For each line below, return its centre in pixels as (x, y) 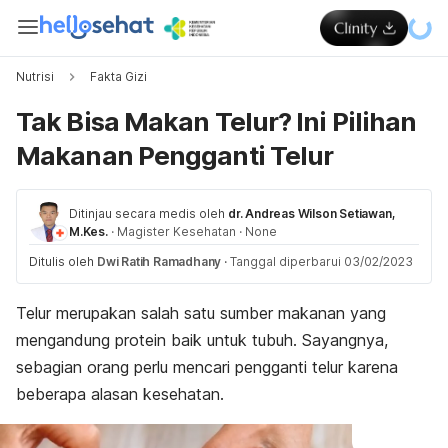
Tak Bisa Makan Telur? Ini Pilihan (216, 121)
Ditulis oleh (63, 261)
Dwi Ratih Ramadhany (159, 261)
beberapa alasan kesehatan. (120, 394)
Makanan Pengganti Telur (175, 155)
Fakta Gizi (118, 76)
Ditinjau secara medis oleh (147, 213)
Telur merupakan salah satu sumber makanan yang (201, 313)
